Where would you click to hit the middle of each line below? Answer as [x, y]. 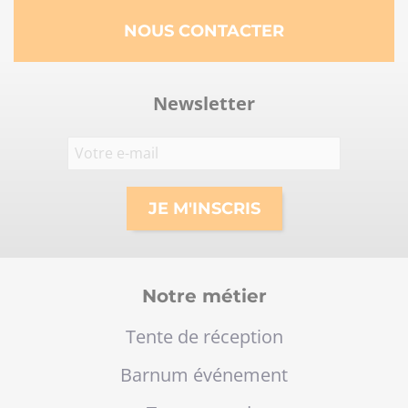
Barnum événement [204, 375]
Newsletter [204, 104]
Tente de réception [204, 337]
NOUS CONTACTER [204, 31]
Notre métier [204, 296]
